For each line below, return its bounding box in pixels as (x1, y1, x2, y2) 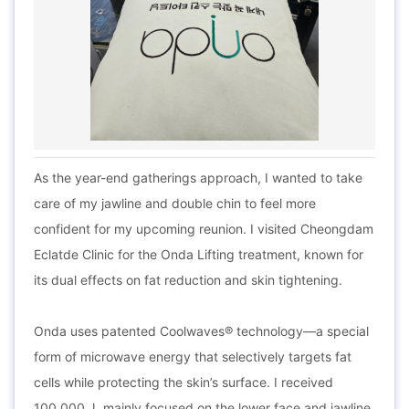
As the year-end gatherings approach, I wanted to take (34, 170, 362, 185)
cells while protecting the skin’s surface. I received (34, 374, 333, 390)
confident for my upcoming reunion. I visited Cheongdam (34, 221, 373, 236)
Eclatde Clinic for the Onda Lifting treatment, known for (34, 246, 363, 262)
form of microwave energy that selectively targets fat (34, 349, 351, 364)
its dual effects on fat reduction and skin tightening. (34, 272, 342, 288)
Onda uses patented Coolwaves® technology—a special (34, 323, 369, 339)
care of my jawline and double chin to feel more (34, 195, 316, 211)
